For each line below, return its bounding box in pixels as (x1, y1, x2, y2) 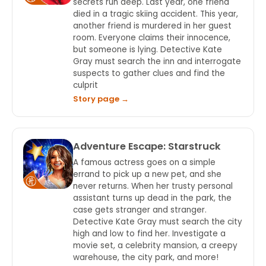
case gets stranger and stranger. (73, 204, 207, 216)
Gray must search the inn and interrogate (73, 56, 241, 67)
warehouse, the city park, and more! (73, 252, 218, 263)
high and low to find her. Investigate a (73, 228, 226, 239)
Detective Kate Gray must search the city (73, 216, 242, 227)
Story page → (73, 93, 129, 104)
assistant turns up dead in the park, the (73, 192, 232, 204)
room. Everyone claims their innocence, (73, 32, 230, 43)
